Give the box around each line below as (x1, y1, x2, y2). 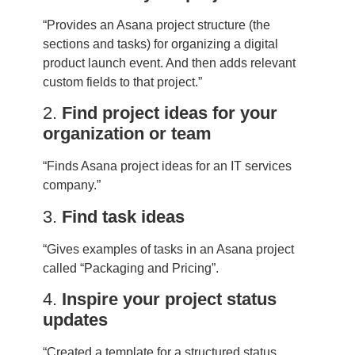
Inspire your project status (61, 289, 277, 310)
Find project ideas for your (61, 103, 277, 124)
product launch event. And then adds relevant (42, 55, 296, 70)
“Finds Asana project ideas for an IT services (42, 159, 292, 174)
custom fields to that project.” (42, 74, 202, 89)
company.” (42, 178, 101, 193)
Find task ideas (61, 206, 185, 227)
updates (42, 310, 108, 330)
